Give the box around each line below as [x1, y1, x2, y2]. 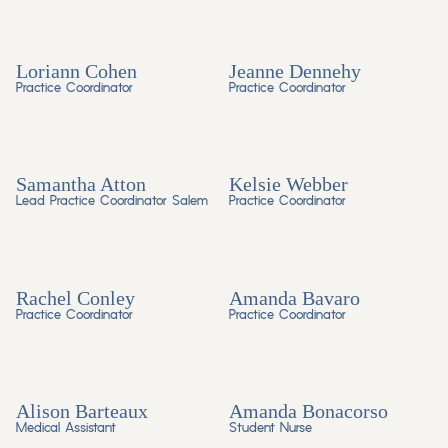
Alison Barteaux [16, 400, 148, 423]
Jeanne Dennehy [228, 59, 361, 82]
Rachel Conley [16, 286, 135, 309]
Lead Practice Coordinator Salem [16, 193, 208, 211]
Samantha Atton [16, 173, 146, 196]
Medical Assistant [16, 420, 116, 438]
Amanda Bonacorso [228, 400, 388, 423]
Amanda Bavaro [228, 286, 360, 309]
